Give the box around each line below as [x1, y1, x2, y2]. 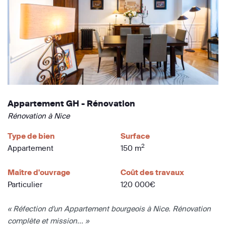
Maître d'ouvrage [8, 167, 70, 178]
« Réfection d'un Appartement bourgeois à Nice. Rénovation [8, 204, 211, 214]
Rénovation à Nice [8, 111, 70, 121]
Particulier [8, 180, 42, 190]
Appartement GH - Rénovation [8, 98, 135, 109]
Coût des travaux [121, 167, 184, 178]
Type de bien [8, 131, 54, 141]
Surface [121, 131, 150, 141]
